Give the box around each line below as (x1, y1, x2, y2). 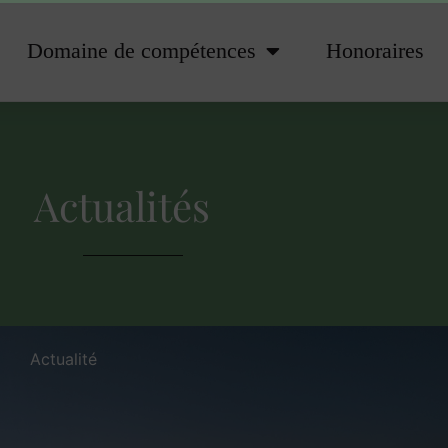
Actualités (34, 179, 210, 233)
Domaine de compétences (26, 37, 256, 63)
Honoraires (325, 37, 424, 63)
